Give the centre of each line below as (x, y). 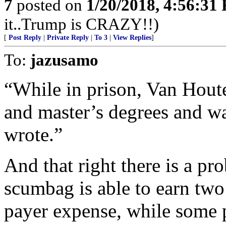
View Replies (132, 38)
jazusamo (64, 60)
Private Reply (68, 38)
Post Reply (25, 38)
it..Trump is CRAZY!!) (81, 24)
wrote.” (33, 134)
